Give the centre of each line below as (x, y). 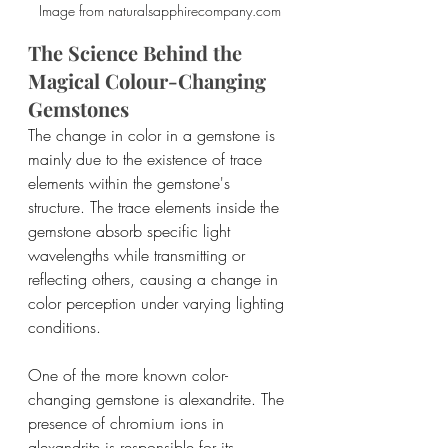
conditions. (64, 327)
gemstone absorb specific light (131, 231)
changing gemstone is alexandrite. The (158, 399)
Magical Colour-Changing (149, 81)
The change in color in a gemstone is (154, 135)
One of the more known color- (128, 375)
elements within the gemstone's (131, 183)
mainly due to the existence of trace (147, 159)
